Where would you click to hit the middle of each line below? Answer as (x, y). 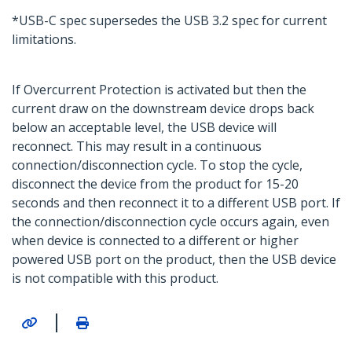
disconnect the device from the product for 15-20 (155, 184)
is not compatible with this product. (115, 279)
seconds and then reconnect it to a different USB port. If (176, 203)
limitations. (44, 40)
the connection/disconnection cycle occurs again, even (170, 222)
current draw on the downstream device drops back (163, 109)
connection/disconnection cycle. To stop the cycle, (157, 165)
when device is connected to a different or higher (155, 241)
